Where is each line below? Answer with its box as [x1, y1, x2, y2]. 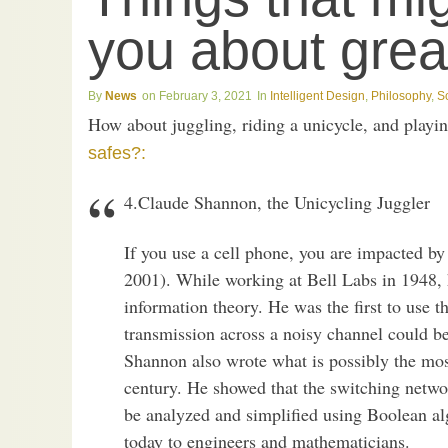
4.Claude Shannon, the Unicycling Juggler [124, 190, 430, 215]
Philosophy [371, 89, 431, 104]
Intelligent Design [270, 89, 365, 104]
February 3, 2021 [159, 89, 252, 104]
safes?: [88, 142, 146, 163]
